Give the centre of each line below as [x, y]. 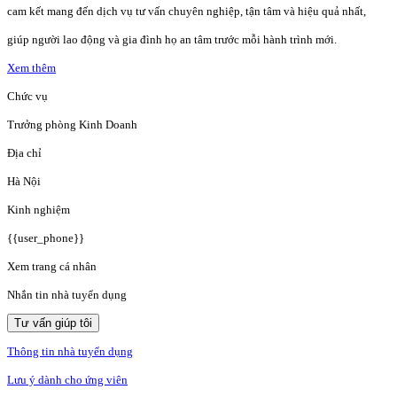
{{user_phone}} [46, 237]
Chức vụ [27, 96]
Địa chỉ [24, 152]
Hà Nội [24, 181]
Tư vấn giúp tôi [53, 323]
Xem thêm [31, 67]
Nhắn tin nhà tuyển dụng [67, 294]
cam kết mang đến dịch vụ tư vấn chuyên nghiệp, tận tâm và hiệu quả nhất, [187, 11]
